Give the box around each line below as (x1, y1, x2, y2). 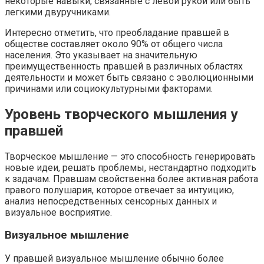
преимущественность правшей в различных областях (5, 60, 243, 72)
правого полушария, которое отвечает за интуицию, (5, 184, 234, 196)
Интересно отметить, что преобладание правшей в (5, 27, 229, 38)
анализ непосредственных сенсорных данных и (5, 195, 217, 207)
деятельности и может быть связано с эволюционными (5, 71, 253, 83)
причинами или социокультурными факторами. (5, 82, 213, 94)
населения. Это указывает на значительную (5, 49, 197, 61)
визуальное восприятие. (5, 206, 112, 218)
